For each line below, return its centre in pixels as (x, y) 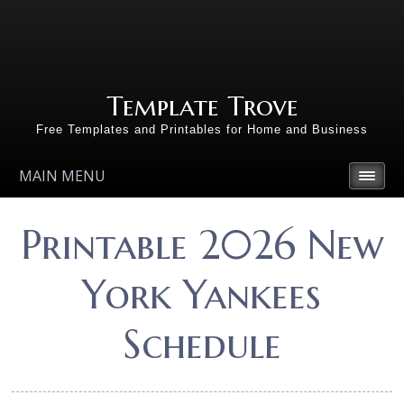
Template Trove (202, 106)
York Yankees (202, 294)
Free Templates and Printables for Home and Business (202, 129)
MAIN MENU (63, 176)
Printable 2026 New (202, 245)
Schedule (202, 344)
